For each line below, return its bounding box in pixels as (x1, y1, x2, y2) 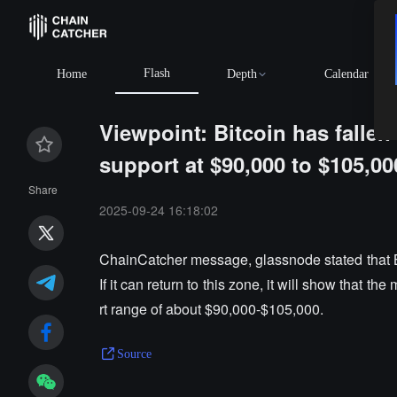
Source (116, 346, 152, 361)
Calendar (324, 67, 369, 81)
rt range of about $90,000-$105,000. (98, 299, 323, 319)
